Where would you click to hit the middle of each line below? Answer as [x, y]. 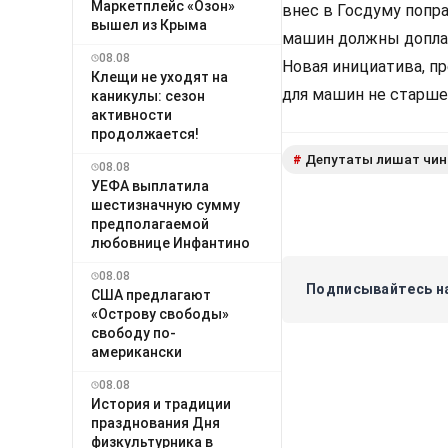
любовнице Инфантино [170, 242]
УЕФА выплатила [150, 185]
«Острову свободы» [160, 313]
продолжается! [145, 133]
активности [131, 114]
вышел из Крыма [149, 24]
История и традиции [161, 403]
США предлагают [151, 294]
